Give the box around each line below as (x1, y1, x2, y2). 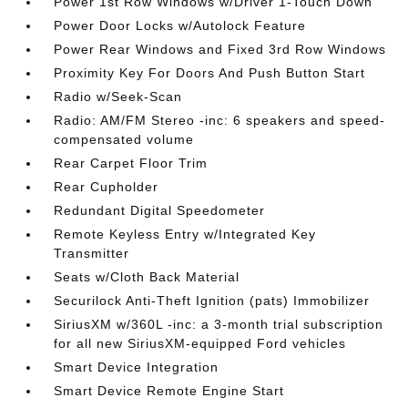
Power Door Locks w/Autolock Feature (54, 18, 307, 33)
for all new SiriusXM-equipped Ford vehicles (54, 336, 347, 351)
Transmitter (54, 246, 130, 260)
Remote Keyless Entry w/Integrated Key (54, 227, 317, 241)
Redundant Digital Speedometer (54, 203, 266, 218)
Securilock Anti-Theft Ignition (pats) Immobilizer (54, 293, 371, 308)
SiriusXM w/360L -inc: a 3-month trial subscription (54, 317, 384, 331)
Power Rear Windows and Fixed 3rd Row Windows (54, 42, 387, 56)
